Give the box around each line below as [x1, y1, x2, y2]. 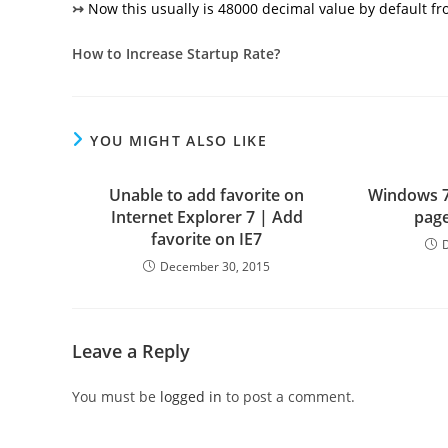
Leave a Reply [72, 339, 190, 363]
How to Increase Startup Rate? [72, 44, 280, 63]
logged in [160, 387, 222, 406]
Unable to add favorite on [109, 184, 305, 206]
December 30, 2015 [160, 258, 271, 275]
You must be [72, 387, 160, 406]
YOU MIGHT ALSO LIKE [90, 131, 268, 150]
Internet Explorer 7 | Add [110, 206, 303, 228]
